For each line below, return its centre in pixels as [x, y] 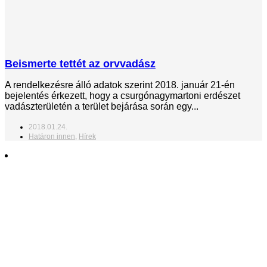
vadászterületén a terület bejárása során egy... [102, 106]
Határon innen [52, 136]
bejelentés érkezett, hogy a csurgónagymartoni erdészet [122, 95]
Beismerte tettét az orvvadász [80, 63]
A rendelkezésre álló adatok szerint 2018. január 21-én [120, 85]
